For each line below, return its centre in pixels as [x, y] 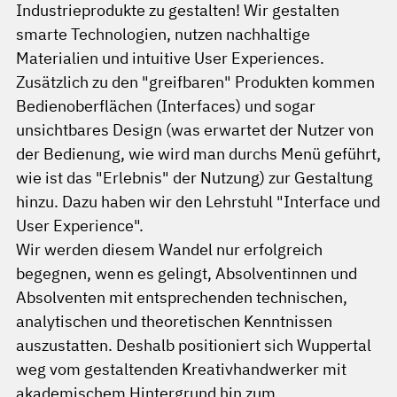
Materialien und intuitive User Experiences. [170, 58]
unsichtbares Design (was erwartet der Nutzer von [195, 130]
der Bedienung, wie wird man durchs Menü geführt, [198, 154]
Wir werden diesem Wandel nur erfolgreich [169, 250]
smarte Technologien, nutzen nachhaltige [163, 35]
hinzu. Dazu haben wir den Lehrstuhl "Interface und [198, 202]
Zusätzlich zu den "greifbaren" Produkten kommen [195, 82]
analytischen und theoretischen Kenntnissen [174, 322]
